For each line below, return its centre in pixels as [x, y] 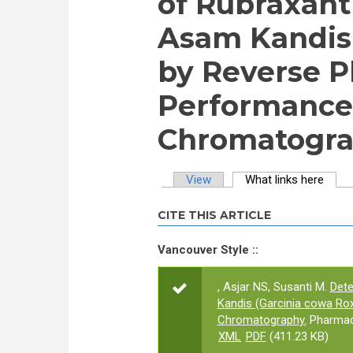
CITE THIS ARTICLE [214, 215]
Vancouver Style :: [208, 250]
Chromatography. [262, 320]
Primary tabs [208, 198]
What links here [284, 180]
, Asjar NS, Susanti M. [272, 287]
